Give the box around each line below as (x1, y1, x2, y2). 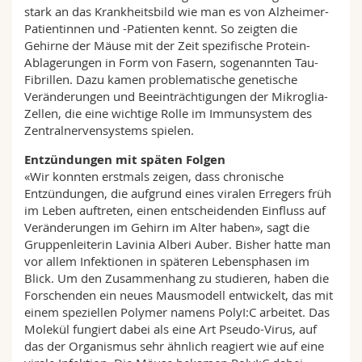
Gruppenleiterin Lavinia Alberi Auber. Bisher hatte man (24, 236, 330, 252)
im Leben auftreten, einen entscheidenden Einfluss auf (24, 202, 326, 218)
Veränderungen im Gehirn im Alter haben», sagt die (24, 219, 309, 235)
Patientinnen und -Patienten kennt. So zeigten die (24, 20, 297, 36)
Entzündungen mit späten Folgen (24, 151, 225, 168)
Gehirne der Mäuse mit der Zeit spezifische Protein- (24, 37, 310, 53)
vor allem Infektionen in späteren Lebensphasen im (24, 253, 309, 269)
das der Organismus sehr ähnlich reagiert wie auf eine (24, 338, 324, 354)
